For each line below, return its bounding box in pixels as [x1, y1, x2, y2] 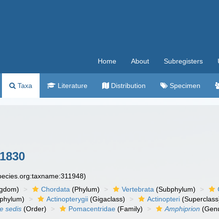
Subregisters [164, 57, 203, 65]
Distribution [109, 82, 146, 89]
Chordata [41, 185, 70, 193]
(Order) [22, 205, 47, 213]
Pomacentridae [68, 205, 116, 213]
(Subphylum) [154, 185, 196, 193]
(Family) [115, 205, 143, 213]
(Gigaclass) [88, 195, 126, 203]
